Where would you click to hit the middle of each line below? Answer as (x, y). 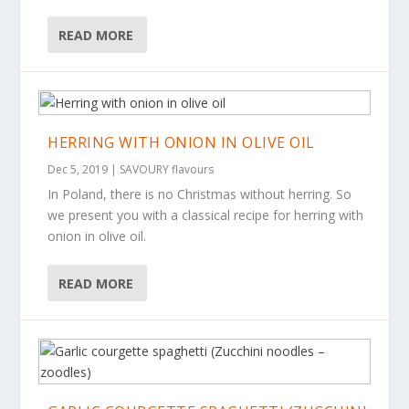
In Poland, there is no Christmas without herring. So (200, 194)
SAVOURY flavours (167, 169)
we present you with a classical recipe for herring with (206, 215)
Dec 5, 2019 (78, 169)
